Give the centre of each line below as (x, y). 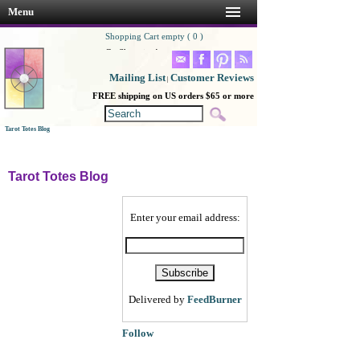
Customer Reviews (212, 78)
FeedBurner (214, 300)
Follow (138, 333)
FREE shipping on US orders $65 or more (173, 96)
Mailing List (137, 78)
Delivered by (157, 300)
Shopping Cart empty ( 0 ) (154, 37)
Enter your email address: (185, 218)
